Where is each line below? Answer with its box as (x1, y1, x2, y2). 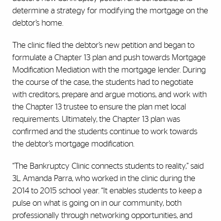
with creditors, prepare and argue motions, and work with (12, 90, 207, 99)
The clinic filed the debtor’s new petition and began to (12, 41, 194, 50)
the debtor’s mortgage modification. (12, 140, 134, 148)
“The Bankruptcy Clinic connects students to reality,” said (12, 162, 204, 171)
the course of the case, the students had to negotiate (12, 78, 193, 87)
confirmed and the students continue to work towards (12, 127, 197, 136)
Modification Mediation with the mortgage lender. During (12, 66, 206, 74)
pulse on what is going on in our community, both (12, 199, 182, 208)
